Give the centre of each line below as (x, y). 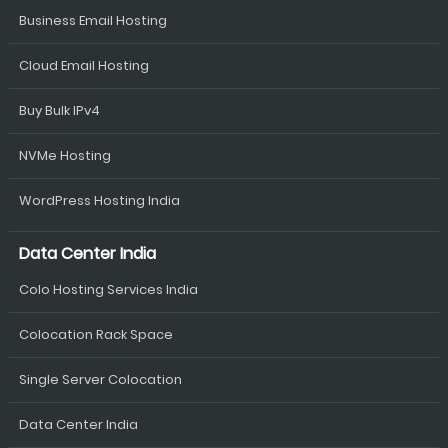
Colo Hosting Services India (108, 289)
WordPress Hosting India (99, 200)
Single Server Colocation (100, 379)
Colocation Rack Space (95, 334)
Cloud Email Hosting (83, 65)
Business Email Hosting (92, 20)
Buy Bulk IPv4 (59, 110)
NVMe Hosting (64, 155)
